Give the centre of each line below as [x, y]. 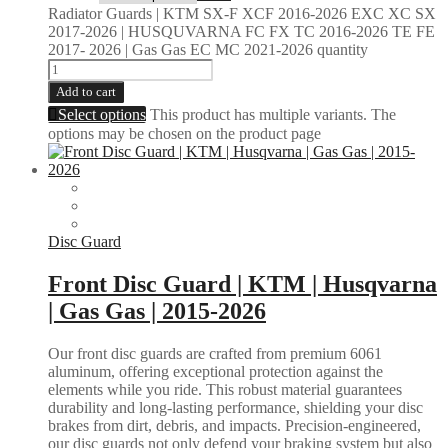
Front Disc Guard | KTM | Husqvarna [242, 283]
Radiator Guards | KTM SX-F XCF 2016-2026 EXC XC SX [242, 13]
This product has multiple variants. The [273, 114]
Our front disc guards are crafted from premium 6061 [215, 353]
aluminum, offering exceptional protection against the [215, 371]
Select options [102, 114]
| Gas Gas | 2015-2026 [157, 310]
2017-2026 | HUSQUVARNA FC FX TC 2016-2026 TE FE [241, 31]
